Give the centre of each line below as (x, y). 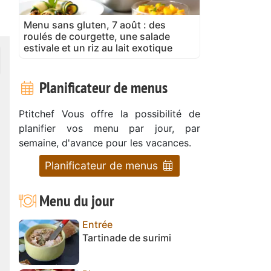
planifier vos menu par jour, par (109, 128)
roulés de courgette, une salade (97, 36)
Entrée (97, 224)
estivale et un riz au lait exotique (98, 47)
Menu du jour (75, 200)
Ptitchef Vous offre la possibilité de (109, 113)
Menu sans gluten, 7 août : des (95, 24)
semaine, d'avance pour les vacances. (105, 142)
